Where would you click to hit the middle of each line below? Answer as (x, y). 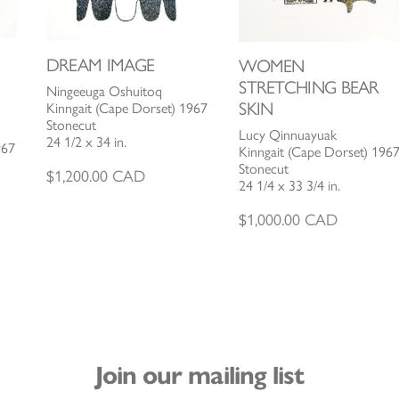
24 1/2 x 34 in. (86, 142)
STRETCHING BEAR (309, 88)
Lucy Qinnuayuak (288, 135)
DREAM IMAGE (100, 65)
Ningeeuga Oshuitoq (104, 91)
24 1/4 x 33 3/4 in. (290, 186)
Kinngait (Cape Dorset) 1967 (126, 108)
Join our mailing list (199, 376)
